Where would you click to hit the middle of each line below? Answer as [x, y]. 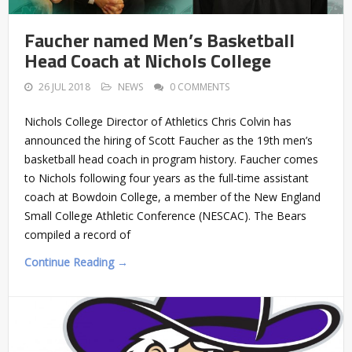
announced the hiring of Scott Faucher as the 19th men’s [169, 140]
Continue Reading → [76, 262]
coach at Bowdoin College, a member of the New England [172, 196]
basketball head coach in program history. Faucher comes [171, 159]
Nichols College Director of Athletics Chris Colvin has [158, 121]
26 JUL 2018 [64, 86]
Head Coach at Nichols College [148, 60]
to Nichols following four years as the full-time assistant [167, 178]
